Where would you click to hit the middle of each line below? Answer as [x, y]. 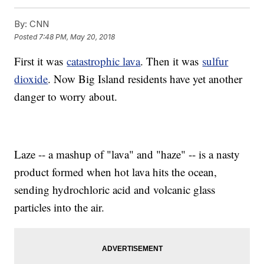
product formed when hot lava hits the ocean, [116, 172]
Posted [27, 37]
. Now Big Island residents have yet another [145, 79]
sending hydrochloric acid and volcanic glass [115, 190]
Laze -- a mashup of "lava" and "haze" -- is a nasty [127, 154]
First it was [41, 61]
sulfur [215, 61]
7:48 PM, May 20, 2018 [77, 37]
